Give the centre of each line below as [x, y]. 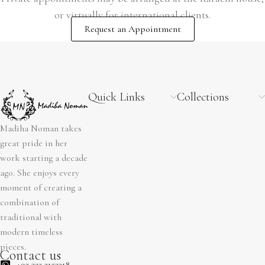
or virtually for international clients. [132, 15]
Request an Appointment [132, 29]
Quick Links [117, 97]
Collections [203, 97]
